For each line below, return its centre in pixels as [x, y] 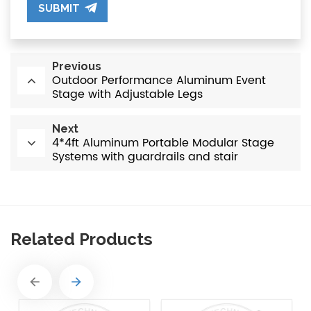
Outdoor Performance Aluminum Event [159, 80]
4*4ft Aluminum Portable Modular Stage [163, 143]
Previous [77, 66]
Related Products [82, 239]
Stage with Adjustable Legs [127, 94]
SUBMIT [59, 8]
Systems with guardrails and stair [145, 157]
